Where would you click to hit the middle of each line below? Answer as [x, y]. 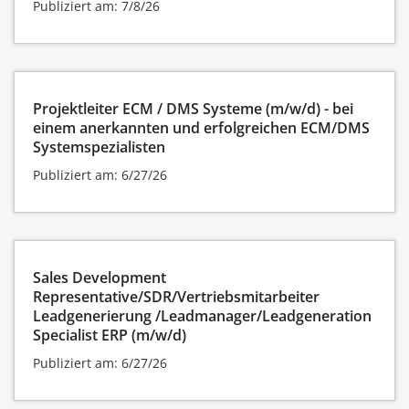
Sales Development [100, 277]
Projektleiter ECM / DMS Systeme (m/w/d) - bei [193, 108]
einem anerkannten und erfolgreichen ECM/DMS [201, 127]
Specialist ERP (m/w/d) [110, 335]
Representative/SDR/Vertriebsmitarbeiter [176, 296]
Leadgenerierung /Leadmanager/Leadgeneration [202, 315]
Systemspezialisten [99, 147]
